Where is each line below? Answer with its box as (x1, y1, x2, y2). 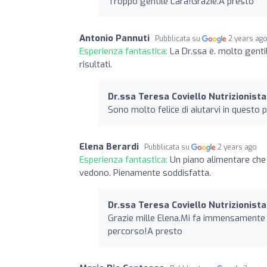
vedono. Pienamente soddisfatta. (79, 166, 211, 179)
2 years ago (218, 142, 257, 152)
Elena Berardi (79, 140, 139, 153)
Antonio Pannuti (79, 32, 150, 44)
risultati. (79, 58, 112, 70)
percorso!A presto (108, 225, 182, 237)
